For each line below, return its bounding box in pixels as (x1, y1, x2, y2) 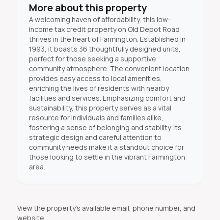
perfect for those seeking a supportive (28, 54, 156, 63)
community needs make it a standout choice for (28, 142, 184, 152)
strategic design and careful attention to (28, 133, 162, 142)
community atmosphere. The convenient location (28, 64, 190, 73)
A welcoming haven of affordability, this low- (28, 15, 171, 24)
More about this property (28, 1, 147, 14)
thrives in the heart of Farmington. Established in (28, 34, 186, 44)
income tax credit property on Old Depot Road (28, 25, 180, 34)
